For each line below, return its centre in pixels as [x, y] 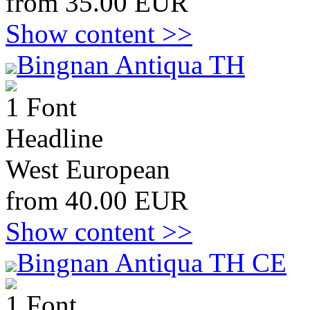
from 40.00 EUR [97, 200]
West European [88, 169]
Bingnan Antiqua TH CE [152, 263]
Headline [54, 138]
